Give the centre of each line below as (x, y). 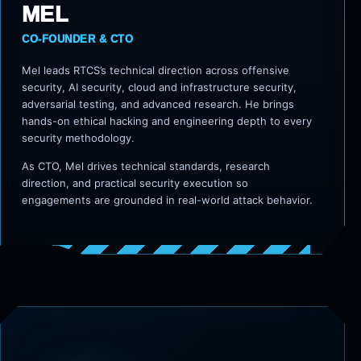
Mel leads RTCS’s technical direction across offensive (156, 70)
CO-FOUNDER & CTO (78, 39)
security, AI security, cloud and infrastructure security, (159, 87)
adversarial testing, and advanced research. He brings (158, 104)
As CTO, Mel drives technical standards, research (146, 166)
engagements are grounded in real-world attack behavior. (167, 199)
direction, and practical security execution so (135, 183)
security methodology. (78, 137)
